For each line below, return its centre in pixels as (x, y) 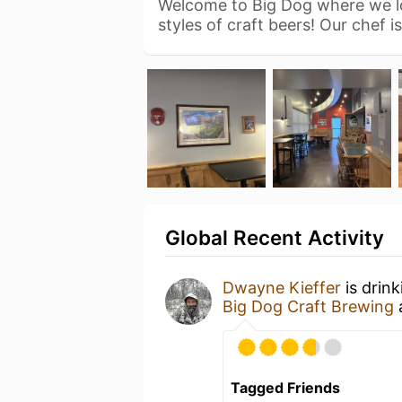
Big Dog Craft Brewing (308, 306)
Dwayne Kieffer (282, 288)
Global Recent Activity (275, 237)
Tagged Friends (285, 388)
